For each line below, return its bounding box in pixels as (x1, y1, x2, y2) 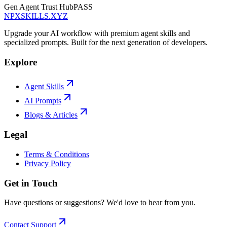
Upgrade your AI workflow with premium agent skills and (4, 29, 190, 38)
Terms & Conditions (24, 149, 89, 159)
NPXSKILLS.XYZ (4, 12, 68, 21)
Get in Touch (4, 177, 58, 188)
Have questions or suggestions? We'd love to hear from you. (4, 198, 196, 207)
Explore (4, 56, 37, 67)
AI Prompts (24, 96, 61, 105)
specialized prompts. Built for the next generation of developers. (4, 38, 208, 47)
